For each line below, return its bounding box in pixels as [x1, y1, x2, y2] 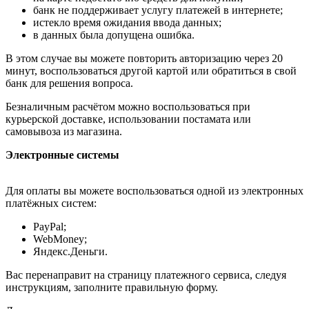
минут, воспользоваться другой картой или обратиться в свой [6, 64, 297, 77]
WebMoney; [33, 232, 87, 245]
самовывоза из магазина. [6, 125, 122, 137]
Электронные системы [6, 148, 119, 161]
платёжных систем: [6, 197, 97, 209]
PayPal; [33, 220, 66, 232]
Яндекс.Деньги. [33, 245, 108, 257]
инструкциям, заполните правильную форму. [6, 281, 218, 293]
